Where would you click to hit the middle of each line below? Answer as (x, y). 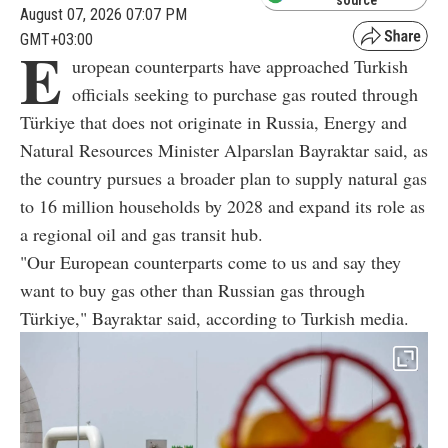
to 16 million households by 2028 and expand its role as (222, 205)
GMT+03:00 (56, 39)
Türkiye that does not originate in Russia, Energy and (213, 121)
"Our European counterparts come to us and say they (210, 261)
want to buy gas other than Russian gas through (192, 289)
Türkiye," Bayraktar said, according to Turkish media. (214, 317)
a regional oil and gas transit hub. (141, 233)
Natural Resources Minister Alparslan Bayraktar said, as (224, 149)
